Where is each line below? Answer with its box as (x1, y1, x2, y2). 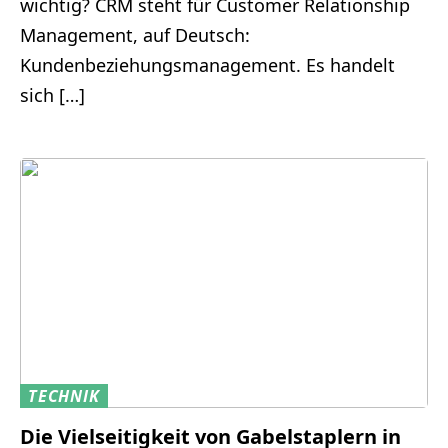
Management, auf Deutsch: (20, 23, 250, 48)
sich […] (20, 83, 85, 108)
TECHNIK (28, 385, 100, 408)
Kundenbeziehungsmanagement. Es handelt (20, 53, 395, 78)
